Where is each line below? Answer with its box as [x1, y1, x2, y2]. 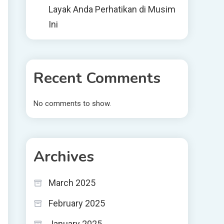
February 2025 [48, 198, 105, 208]
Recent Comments [33, 68, 160, 88]
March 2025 [48, 177, 95, 188]
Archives [33, 146, 94, 167]
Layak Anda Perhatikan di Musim [48, 4, 175, 14]
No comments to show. [33, 99, 111, 108]
